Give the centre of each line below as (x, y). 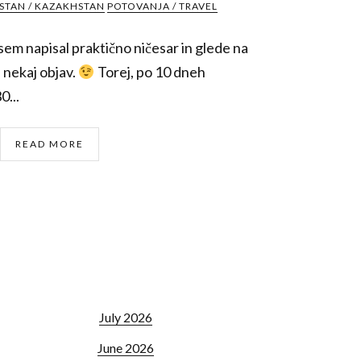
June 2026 (126, 348)
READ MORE (49, 144)
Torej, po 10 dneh (150, 72)
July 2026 (126, 317)
